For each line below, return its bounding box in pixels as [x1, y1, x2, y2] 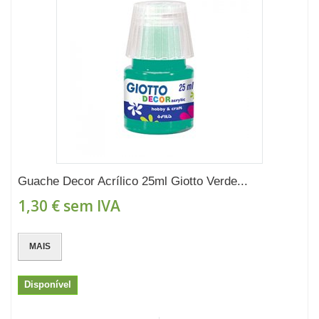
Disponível [24, 279, 71, 290]
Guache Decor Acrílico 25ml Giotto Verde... [18, 174, 248, 188]
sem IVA [60, 196, 120, 216]
